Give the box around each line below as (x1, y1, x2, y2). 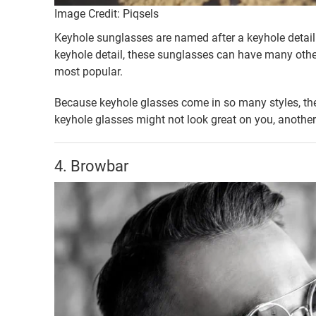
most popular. (54, 64, 123, 78)
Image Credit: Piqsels (54, 6, 159, 20)
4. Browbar (54, 157, 128, 175)
